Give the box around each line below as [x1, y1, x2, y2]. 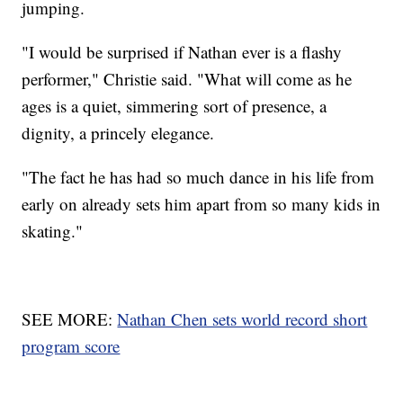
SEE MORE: [22, 308, 118, 331]
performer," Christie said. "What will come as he [22, 67, 353, 91]
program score [22, 335, 121, 358]
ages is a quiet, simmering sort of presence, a [22, 94, 327, 118]
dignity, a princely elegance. [22, 121, 215, 145]
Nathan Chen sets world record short [117, 308, 368, 331]
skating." [22, 219, 84, 243]
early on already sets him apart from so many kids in [22, 193, 381, 216]
